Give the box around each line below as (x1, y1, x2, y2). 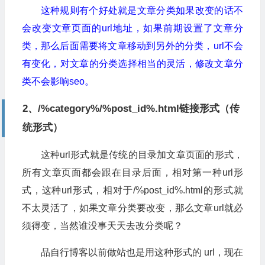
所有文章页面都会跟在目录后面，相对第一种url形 (21, 167, 243, 178)
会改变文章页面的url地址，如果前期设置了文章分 (21, 23, 243, 34)
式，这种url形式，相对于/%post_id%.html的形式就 (21, 185, 243, 196)
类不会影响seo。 (21, 76, 94, 87)
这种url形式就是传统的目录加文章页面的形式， (40, 150, 243, 160)
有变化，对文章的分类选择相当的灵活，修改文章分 (21, 59, 243, 69)
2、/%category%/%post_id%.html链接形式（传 (22, 103, 240, 115)
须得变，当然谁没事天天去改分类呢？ (21, 221, 183, 231)
